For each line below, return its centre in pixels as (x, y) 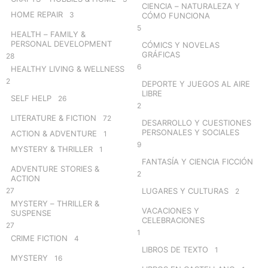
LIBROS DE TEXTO (175, 249)
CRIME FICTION (39, 238)
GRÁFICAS (161, 54)
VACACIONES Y (170, 210)
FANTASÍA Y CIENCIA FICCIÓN (197, 161)
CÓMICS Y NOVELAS (181, 45)
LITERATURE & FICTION (54, 118)
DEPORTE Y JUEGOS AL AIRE (196, 83)
